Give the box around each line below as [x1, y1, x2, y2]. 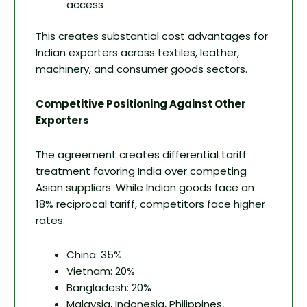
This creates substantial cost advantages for [36, 29, 268, 44]
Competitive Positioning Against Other [36, 96, 246, 111]
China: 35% [66, 247, 122, 262]
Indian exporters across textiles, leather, [36, 45, 239, 60]
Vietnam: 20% [66, 264, 135, 279]
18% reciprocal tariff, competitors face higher [36, 196, 265, 211]
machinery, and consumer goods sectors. [36, 62, 247, 77]
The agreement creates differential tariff [36, 147, 247, 162]
